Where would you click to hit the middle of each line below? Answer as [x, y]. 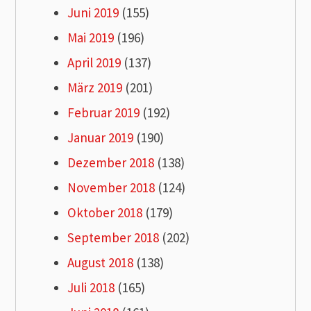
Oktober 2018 [105, 213]
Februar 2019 [104, 113]
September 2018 [114, 238]
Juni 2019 [93, 13]
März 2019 [95, 88]
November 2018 [111, 188]
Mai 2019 [91, 38]
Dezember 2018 [111, 163]
